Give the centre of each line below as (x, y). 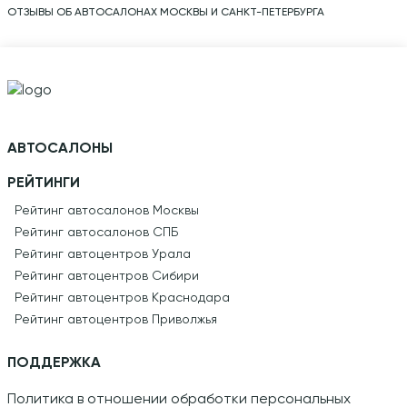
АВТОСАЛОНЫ (60, 149)
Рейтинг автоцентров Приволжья (116, 320)
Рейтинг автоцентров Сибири (107, 276)
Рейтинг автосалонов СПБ (96, 233)
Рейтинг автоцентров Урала (103, 254)
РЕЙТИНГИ (44, 184)
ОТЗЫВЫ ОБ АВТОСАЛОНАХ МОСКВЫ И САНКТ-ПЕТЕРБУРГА (166, 13)
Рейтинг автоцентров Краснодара (122, 298)
